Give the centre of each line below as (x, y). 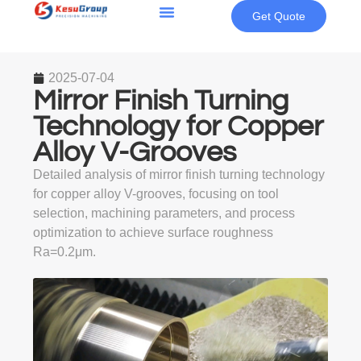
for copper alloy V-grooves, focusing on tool (156, 194)
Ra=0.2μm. (65, 252)
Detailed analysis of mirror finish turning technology (179, 174)
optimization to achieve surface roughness (154, 232)
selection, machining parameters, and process (164, 213)
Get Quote (279, 16)
